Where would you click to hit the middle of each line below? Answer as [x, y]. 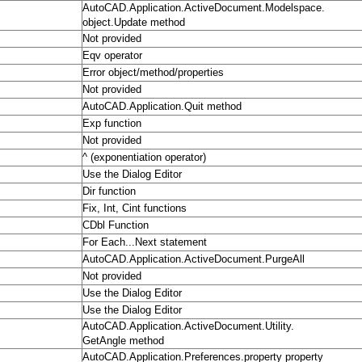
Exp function [112, 124]
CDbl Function [116, 225]
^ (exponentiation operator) [144, 158]
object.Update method [134, 23]
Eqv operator [112, 56]
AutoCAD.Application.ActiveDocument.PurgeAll [194, 259]
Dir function [109, 192]
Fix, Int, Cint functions [135, 208]
